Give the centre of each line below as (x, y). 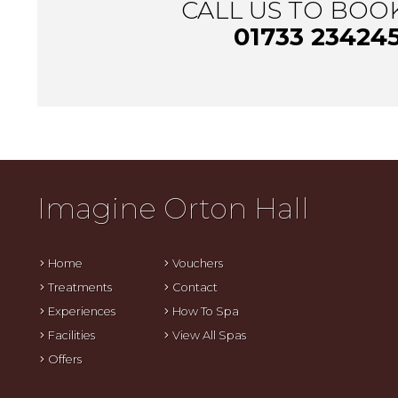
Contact (195, 287)
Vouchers (198, 263)
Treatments (80, 287)
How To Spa (206, 311)
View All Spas (209, 335)
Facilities (72, 335)
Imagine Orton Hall (173, 208)
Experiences (82, 311)
